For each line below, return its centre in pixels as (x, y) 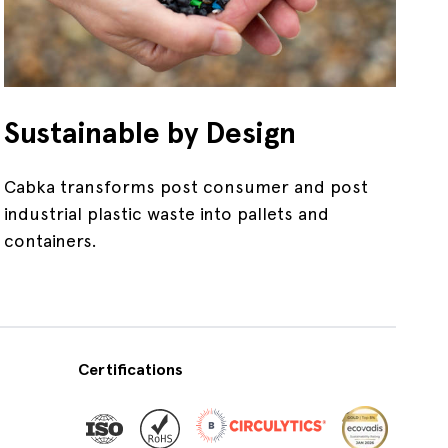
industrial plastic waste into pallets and (166, 213)
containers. (52, 240)
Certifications (130, 370)
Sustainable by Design (149, 132)
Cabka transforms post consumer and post (185, 186)
